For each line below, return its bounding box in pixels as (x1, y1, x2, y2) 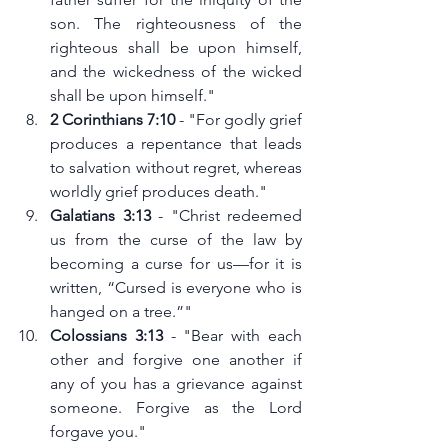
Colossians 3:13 (50, 326, 163, 346)
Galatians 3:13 (50, 206, 151, 226)
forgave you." (50, 422, 146, 442)
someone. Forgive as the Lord (50, 398, 302, 418)
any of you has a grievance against (50, 374, 302, 394)
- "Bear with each (162, 326, 303, 346)
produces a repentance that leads (50, 134, 302, 154)
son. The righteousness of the (50, 14, 302, 34)
